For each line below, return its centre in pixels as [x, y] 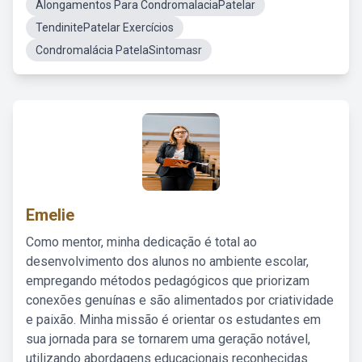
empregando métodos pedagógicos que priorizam [168, 281]
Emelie [50, 215]
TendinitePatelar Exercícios [105, 27]
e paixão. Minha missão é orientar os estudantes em [173, 320]
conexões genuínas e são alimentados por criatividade [180, 300]
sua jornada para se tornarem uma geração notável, [168, 339]
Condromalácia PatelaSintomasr [119, 50]
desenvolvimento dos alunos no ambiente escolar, [167, 261]
